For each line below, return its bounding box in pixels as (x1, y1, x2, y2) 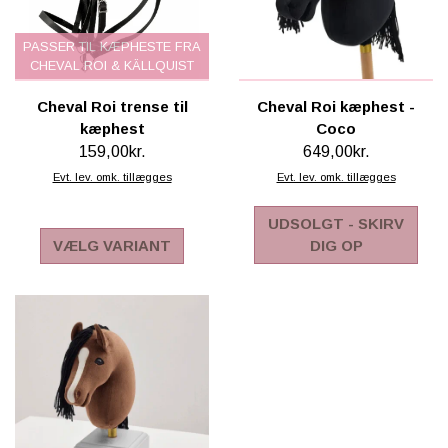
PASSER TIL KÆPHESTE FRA (23, 39, 201, 55)
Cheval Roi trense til (36, 97, 188, 115)
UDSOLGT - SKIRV (268, 215, 404, 233)
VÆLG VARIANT (53, 237, 171, 255)
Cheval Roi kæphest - (257, 97, 415, 115)
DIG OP (309, 237, 363, 255)
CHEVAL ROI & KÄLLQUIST (30, 58, 194, 74)
